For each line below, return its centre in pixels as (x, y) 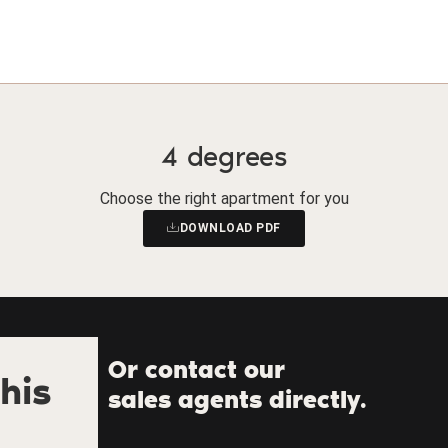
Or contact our (196, 370)
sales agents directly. (237, 400)
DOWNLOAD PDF (230, 228)
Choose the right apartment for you (224, 199)
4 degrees (224, 157)
